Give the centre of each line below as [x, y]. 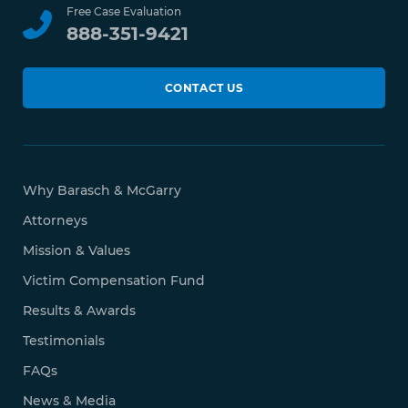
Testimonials [64, 340]
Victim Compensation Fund [114, 280]
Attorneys [56, 220]
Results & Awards [80, 310]
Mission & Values [77, 250]
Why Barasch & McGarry [102, 190]
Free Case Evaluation [124, 11]
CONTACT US [204, 87]
